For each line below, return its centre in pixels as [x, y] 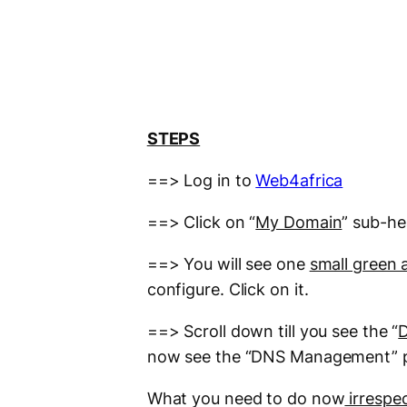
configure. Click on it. [228, 290]
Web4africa [299, 181]
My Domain [299, 223]
